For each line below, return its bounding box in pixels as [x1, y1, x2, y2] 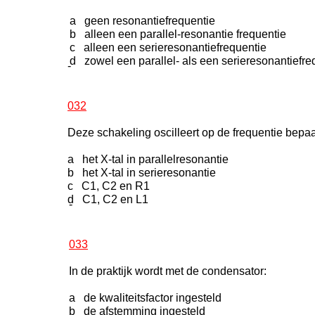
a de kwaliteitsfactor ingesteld [69, 292, 221, 304]
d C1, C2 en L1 [67, 193, 148, 205]
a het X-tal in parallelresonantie [67, 153, 229, 165]
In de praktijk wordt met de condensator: [69, 265, 266, 277]
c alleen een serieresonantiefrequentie [70, 41, 266, 53]
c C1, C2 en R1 [67, 180, 150, 192]
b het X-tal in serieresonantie [67, 167, 216, 179]
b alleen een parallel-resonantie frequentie [70, 28, 286, 40]
